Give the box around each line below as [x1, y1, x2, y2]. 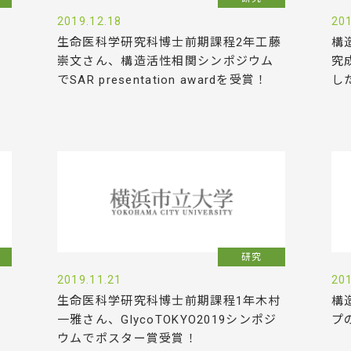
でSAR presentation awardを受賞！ [56, 72, 268, 87]
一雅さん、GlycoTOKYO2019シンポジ [56, 312, 277, 327]
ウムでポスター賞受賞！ [56, 331, 198, 346]
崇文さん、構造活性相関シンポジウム [56, 53, 274, 68]
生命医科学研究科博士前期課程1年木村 [56, 293, 281, 308]
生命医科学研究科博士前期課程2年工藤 [56, 34, 281, 49]
